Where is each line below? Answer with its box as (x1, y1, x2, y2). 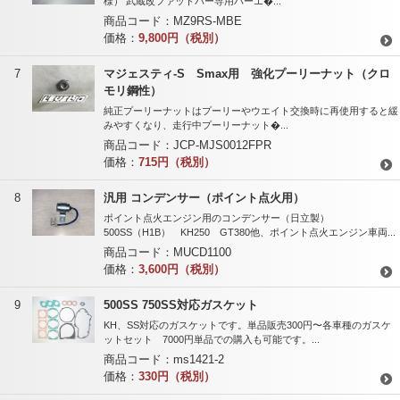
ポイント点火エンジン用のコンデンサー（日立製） (104, 212, 329, 223)
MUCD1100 (173, 246, 231, 259)
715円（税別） (138, 155, 215, 169)
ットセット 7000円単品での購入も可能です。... (104, 334, 320, 345)
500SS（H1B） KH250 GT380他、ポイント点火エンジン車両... (104, 227, 396, 237)
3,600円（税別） (138, 262, 225, 276)
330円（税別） (138, 370, 215, 383)
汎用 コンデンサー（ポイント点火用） (104, 191, 304, 204)
